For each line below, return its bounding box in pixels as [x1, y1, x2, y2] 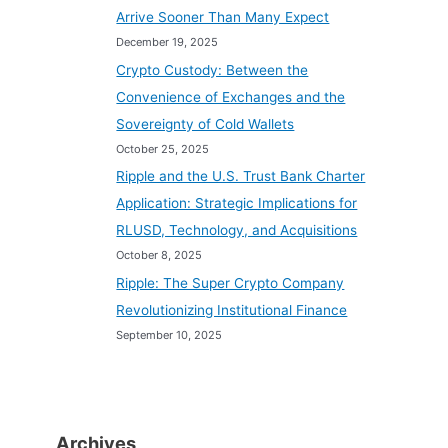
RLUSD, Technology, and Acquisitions [116, 222, 358, 239]
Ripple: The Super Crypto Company [116, 274, 345, 291]
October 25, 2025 [116, 141, 210, 156]
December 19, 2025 [116, 35, 219, 50]
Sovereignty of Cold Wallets [116, 115, 295, 132]
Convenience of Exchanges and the [116, 88, 346, 105]
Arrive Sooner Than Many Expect [116, 9, 330, 26]
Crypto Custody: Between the [116, 61, 309, 78]
